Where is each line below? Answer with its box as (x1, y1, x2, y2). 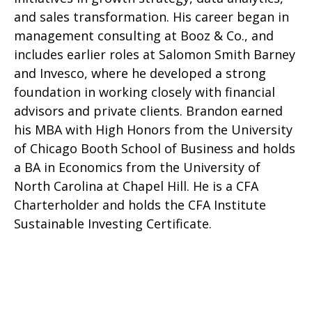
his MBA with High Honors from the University (14, 121, 292, 138)
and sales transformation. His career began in (14, 8, 289, 25)
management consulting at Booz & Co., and (14, 27, 274, 44)
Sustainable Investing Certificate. (14, 215, 212, 232)
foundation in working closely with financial (14, 84, 275, 100)
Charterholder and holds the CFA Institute (14, 196, 266, 213)
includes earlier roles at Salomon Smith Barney (14, 46, 295, 63)
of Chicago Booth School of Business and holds (14, 140, 295, 157)
